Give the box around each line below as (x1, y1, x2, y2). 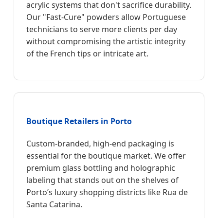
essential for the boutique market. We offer (26, 150, 186, 162)
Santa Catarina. (26, 199, 82, 210)
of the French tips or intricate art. (26, 48, 148, 59)
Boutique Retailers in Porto (26, 116, 132, 127)
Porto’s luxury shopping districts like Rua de (26, 187, 188, 198)
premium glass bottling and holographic (26, 163, 175, 174)
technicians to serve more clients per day (26, 23, 177, 35)
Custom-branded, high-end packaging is (26, 138, 174, 149)
